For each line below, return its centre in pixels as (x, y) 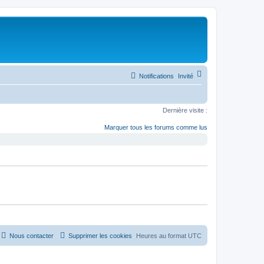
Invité (186, 76)
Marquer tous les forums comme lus (156, 127)
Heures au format (162, 235)
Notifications (156, 76)
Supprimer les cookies (100, 235)
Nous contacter (32, 235)
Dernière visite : (185, 110)
